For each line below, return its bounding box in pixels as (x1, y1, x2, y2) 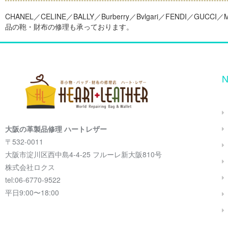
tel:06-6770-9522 (5, 174, 61, 185)
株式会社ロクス (5, 161, 55, 172)
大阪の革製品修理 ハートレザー (5, 123, 107, 134)
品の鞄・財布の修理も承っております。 (5, 21, 133, 32)
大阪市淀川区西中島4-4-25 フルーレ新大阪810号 (5, 149, 162, 159)
